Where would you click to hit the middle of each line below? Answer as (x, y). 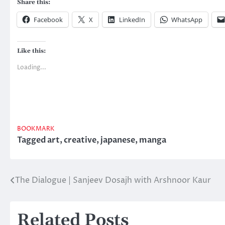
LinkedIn (132, 19)
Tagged (32, 140)
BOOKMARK (36, 129)
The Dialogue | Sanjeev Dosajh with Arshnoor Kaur (113, 180)
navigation (42, 201)
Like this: (31, 51)
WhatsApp (187, 19)
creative (80, 140)
